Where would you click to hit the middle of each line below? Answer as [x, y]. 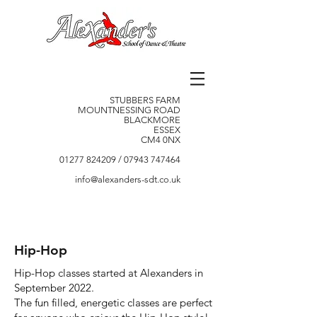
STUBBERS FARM [145, 100]
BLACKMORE [152, 120]
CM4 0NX [161, 140]
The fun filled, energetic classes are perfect [113, 302]
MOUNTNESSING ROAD [129, 110]
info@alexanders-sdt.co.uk [128, 179]
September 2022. [54, 288]
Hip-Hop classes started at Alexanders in [109, 273]
